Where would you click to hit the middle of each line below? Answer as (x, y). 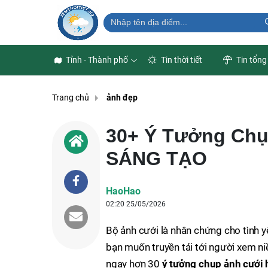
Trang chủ (71, 98)
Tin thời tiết (181, 60)
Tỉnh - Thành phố (97, 60)
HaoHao (123, 191)
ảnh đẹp (122, 98)
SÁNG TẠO (156, 159)
